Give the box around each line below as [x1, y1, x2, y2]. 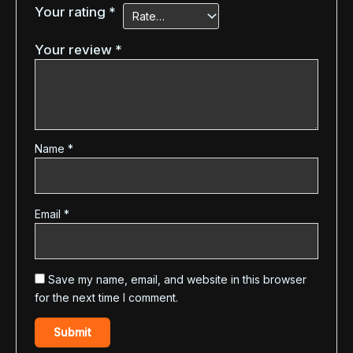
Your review [35, 42, 116, 58]
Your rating [35, 4, 110, 20]
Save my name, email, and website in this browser [48, 273, 307, 287]
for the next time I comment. [35, 291, 179, 305]
